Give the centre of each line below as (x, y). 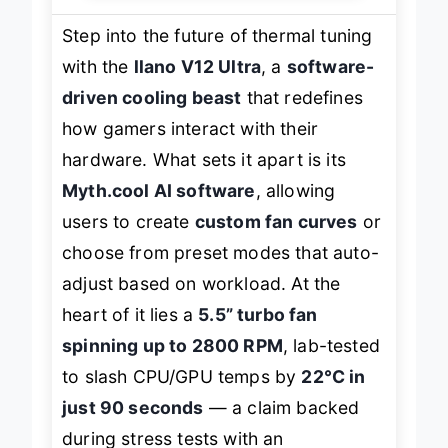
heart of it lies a (130, 330)
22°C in (333, 392)
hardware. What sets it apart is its (204, 175)
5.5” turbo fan (258, 330)
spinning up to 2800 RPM (172, 361)
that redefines (302, 113)
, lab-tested (331, 361)
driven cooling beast (152, 113)
